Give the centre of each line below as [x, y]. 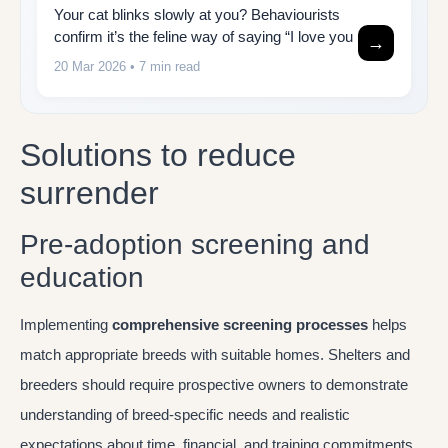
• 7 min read [163, 66]
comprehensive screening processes [240, 325]
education [82, 278]
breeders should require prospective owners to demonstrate [214, 385]
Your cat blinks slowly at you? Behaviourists [197, 14]
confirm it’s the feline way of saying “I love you [203, 36]
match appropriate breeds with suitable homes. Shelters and [215, 355]
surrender [89, 193]
